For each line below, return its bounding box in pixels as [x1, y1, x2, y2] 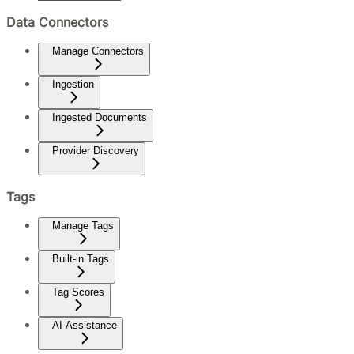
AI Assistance [52, 319, 117, 332]
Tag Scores [52, 286, 104, 299]
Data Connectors [6, 13, 108, 30]
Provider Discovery [52, 145, 139, 157]
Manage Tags [52, 220, 114, 232]
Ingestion [52, 78, 94, 91]
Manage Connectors [52, 45, 144, 58]
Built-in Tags [52, 253, 109, 265]
